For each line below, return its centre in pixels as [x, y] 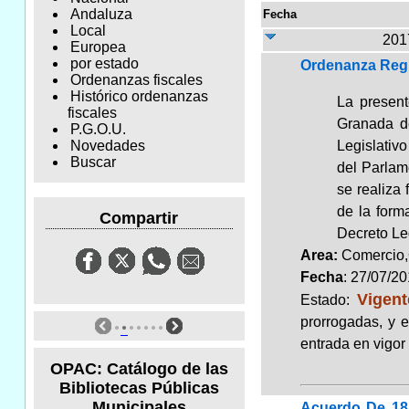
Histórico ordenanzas [139, 97]
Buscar [93, 163]
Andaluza [101, 15]
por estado [104, 64]
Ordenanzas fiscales [136, 80]
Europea [98, 47]
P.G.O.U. [98, 130]
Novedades [107, 146]
